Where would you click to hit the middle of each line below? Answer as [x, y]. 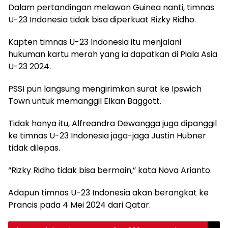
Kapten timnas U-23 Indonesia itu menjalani [95, 42]
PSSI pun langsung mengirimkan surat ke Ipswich [105, 89]
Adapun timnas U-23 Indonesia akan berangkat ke [108, 193]
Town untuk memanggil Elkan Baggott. [85, 101]
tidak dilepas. [34, 148]
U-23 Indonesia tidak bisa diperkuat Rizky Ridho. [102, 20]
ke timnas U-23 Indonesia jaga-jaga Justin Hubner [107, 136]
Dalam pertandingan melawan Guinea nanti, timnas [111, 8]
